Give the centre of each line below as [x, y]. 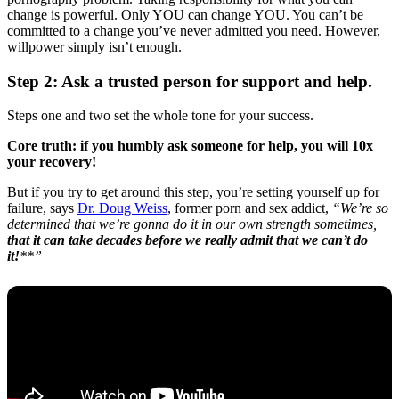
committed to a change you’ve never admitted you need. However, [194, 30]
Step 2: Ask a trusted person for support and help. [192, 81]
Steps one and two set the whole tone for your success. [162, 116]
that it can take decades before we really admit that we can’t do [187, 240]
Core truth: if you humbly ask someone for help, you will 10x [190, 146]
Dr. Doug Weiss [122, 208]
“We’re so [360, 208]
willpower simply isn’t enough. [94, 46]
